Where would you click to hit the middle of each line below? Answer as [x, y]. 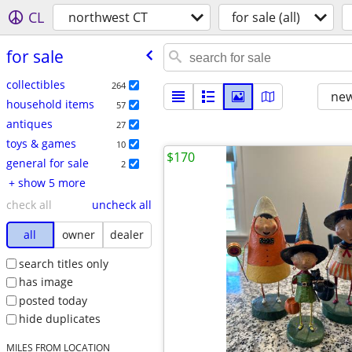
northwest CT [108, 17]
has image [46, 282]
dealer [127, 234]
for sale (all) [266, 17]
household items [50, 104]
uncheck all [121, 204]
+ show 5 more [51, 182]
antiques [29, 123]
